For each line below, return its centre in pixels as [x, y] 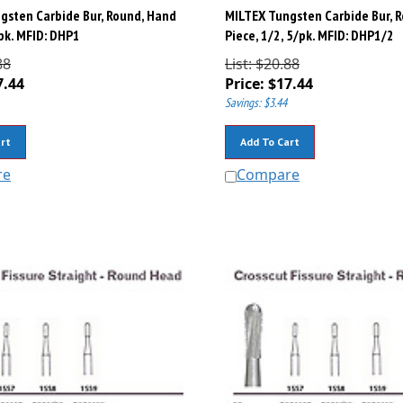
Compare [268, 167]
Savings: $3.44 [255, 95]
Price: [244, 76]
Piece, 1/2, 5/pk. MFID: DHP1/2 [309, 27]
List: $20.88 [262, 56]
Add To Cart [269, 134]
